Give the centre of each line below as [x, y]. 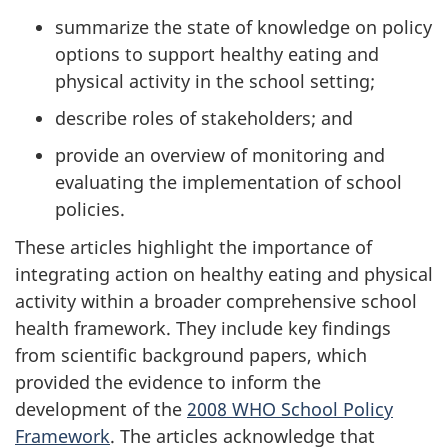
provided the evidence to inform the [168, 382]
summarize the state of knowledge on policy [243, 26]
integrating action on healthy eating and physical [224, 274]
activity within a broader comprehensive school [216, 301]
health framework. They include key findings [203, 328]
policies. [90, 208]
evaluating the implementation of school [228, 181]
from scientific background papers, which [191, 355]
